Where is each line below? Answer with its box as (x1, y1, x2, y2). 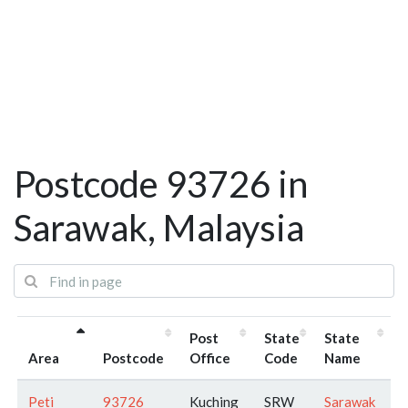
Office (189, 349, 230, 366)
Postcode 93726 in (14, 162, 308, 207)
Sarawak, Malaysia (14, 206, 304, 250)
